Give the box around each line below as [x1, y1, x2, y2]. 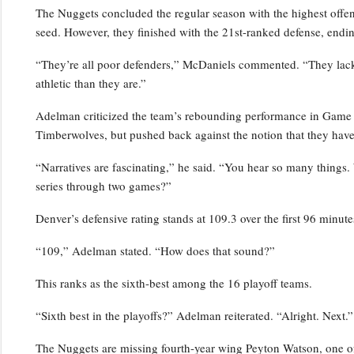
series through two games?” [35, 177, 171, 194]
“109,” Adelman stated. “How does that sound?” [35, 242, 275, 258]
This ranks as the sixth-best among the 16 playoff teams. [35, 274, 312, 291]
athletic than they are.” [35, 74, 146, 91]
